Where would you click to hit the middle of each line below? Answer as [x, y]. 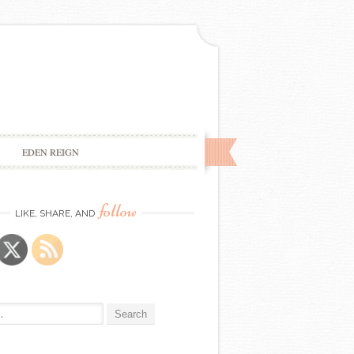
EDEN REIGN [51, 151]
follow [118, 210]
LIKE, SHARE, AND [56, 213]
